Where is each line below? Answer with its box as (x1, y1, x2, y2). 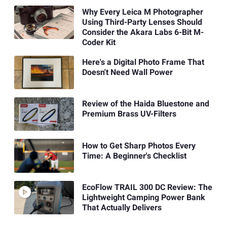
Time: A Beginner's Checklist (82, 149, 186, 162)
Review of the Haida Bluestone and (82, 98, 209, 110)
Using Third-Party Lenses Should (82, 16, 202, 28)
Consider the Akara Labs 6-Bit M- (82, 26, 204, 39)
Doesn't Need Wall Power (82, 66, 173, 79)
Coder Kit (82, 36, 116, 49)
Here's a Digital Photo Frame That (82, 56, 204, 69)
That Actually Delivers (82, 201, 162, 214)
